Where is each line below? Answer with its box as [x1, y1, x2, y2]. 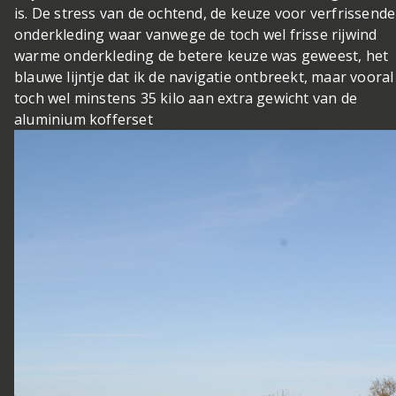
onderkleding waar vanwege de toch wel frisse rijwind [14, 24, 377, 44]
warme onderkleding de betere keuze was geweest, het [14, 45, 389, 65]
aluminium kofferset [14, 109, 153, 129]
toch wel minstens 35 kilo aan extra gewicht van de [14, 88, 358, 108]
